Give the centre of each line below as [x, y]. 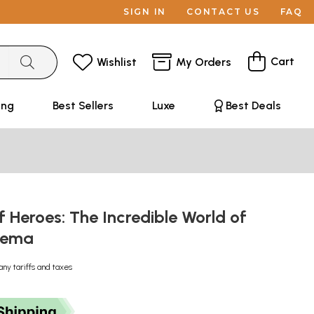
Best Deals [253, 105]
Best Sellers [83, 105]
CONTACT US [223, 12]
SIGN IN [145, 12]
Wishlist [117, 62]
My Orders [204, 62]
